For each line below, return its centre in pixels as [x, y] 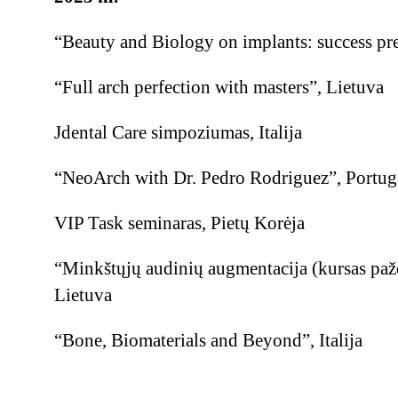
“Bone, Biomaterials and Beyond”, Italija [208, 340]
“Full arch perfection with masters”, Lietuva [219, 87]
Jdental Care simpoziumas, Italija [178, 132]
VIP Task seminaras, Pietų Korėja [179, 223]
